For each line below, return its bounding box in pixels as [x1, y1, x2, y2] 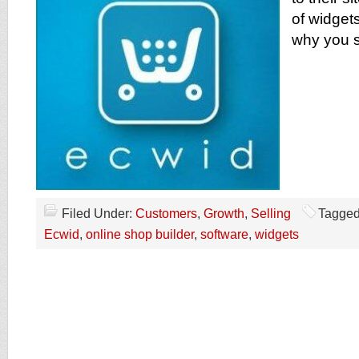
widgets [255, 228, 299, 241]
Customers [135, 207, 197, 220]
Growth [204, 207, 244, 220]
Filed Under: [62, 207, 135, 220]
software [200, 228, 248, 241]
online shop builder [86, 228, 194, 241]
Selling [251, 207, 291, 220]
